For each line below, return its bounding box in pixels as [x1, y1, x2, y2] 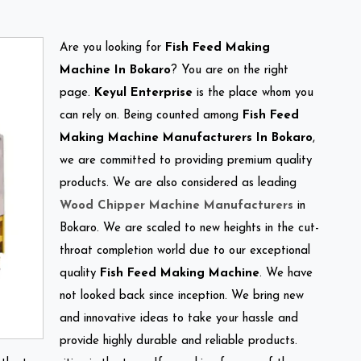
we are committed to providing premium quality [60, 154, 312, 167]
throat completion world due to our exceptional [60, 244, 310, 257]
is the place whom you [193, 86, 313, 99]
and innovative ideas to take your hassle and [60, 312, 298, 325]
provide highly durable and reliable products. [60, 334, 297, 347]
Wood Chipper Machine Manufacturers [60, 199, 293, 212]
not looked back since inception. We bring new [60, 289, 304, 302]
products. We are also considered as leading [60, 176, 297, 189]
